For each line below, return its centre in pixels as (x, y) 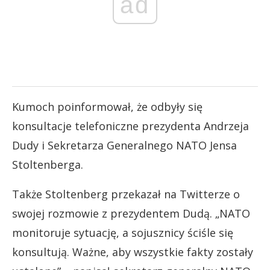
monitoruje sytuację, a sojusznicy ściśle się (123, 232)
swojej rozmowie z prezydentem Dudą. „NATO (131, 213)
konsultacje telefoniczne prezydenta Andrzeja (130, 126)
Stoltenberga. (48, 164)
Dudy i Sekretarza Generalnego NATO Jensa (124, 145)
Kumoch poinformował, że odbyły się (107, 106)
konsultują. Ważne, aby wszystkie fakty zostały (133, 252)
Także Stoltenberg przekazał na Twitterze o (126, 194)
